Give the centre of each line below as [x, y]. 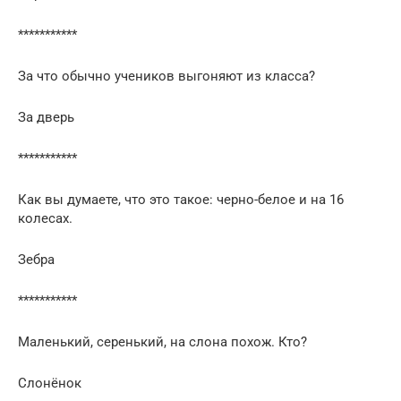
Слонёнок [50, 383]
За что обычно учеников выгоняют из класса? [166, 76]
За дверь [46, 117]
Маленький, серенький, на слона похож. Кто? [162, 341]
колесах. [45, 218]
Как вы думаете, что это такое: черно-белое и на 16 [181, 199]
